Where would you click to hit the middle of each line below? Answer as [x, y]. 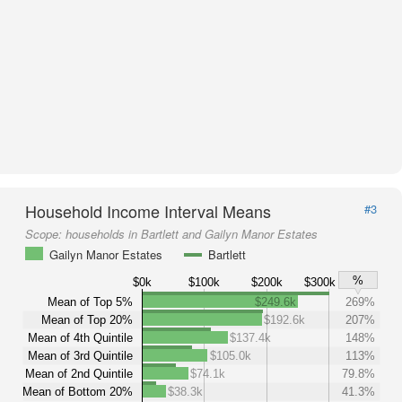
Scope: [45, 234]
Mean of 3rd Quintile [80, 355]
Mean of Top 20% [87, 319]
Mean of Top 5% [90, 301]
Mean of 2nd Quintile [79, 373]
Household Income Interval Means [148, 211]
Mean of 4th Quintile [80, 337]
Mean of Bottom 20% [78, 391]
